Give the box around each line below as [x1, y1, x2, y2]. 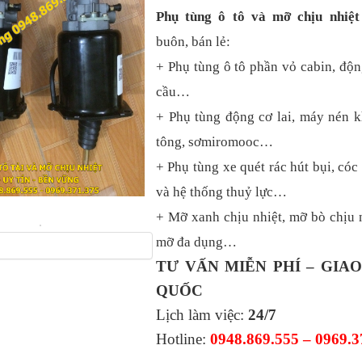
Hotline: [155, 330, 210, 347]
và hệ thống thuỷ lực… [155, 183, 287, 200]
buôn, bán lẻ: [155, 33, 230, 49]
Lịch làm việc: [155, 305, 248, 323]
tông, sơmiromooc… [155, 133, 273, 149]
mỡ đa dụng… [155, 234, 237, 250]
